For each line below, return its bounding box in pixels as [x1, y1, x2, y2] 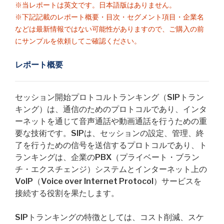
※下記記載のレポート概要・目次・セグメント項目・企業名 [15, 12, 204, 21]
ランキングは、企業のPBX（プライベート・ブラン [15, 152, 199, 162]
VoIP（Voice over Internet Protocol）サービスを [15, 176, 201, 186]
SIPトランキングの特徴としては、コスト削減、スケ [15, 212, 204, 222]
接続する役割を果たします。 [15, 188, 119, 198]
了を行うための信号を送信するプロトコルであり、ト [15, 140, 207, 150]
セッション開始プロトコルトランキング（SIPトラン [15, 92, 204, 102]
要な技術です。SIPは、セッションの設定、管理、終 [15, 128, 204, 138]
